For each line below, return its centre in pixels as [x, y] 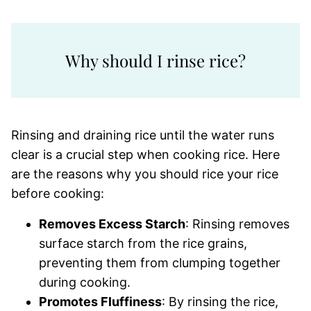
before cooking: [58, 194]
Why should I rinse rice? [155, 61]
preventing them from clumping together [160, 263]
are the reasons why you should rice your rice [145, 174]
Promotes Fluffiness [100, 302]
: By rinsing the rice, [220, 302]
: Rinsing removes [237, 224]
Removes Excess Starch [112, 224]
